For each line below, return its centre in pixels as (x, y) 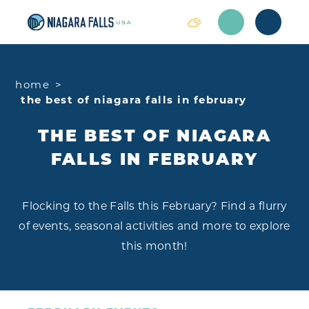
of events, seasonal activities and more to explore (154, 227)
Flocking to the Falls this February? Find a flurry (154, 207)
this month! (154, 247)
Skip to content (60, 23)
